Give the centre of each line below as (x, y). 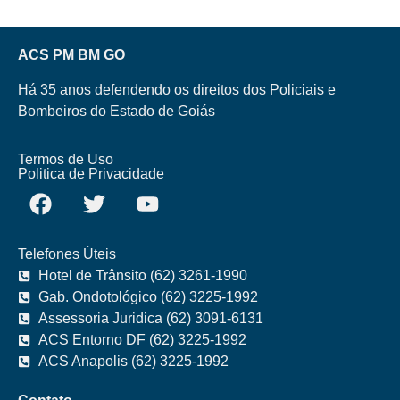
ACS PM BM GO (71, 55)
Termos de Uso (66, 160)
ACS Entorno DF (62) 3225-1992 (142, 339)
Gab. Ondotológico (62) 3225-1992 (148, 296)
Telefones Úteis (67, 254)
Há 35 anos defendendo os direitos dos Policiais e (177, 89)
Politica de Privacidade (91, 174)
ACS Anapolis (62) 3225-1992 (133, 361)
